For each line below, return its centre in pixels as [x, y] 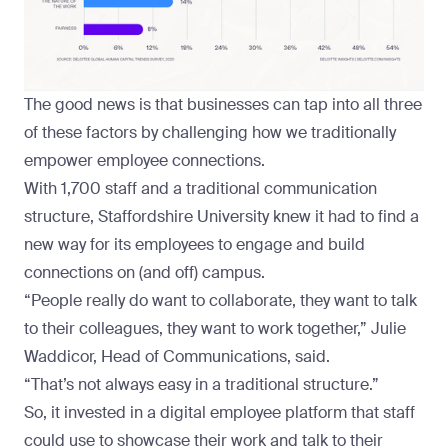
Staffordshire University [183, 216]
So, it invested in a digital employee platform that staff [219, 412]
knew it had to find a [344, 216]
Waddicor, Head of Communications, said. [177, 356]
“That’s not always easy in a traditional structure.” [201, 384]
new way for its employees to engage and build [194, 244]
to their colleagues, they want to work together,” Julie [215, 328]
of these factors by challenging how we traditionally [210, 132]
